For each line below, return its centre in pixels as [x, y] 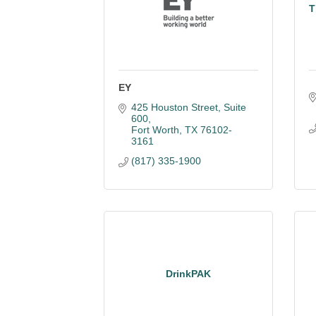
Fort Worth [155, 130]
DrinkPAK [188, 273]
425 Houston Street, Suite [188, 107]
